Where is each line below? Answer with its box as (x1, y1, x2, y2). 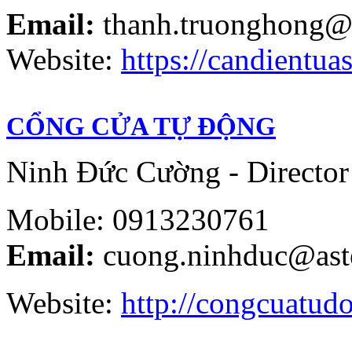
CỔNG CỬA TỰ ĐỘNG (6, 112, 276, 141)
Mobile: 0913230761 (6, 202, 269, 236)
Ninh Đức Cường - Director (6, 154, 349, 189)
